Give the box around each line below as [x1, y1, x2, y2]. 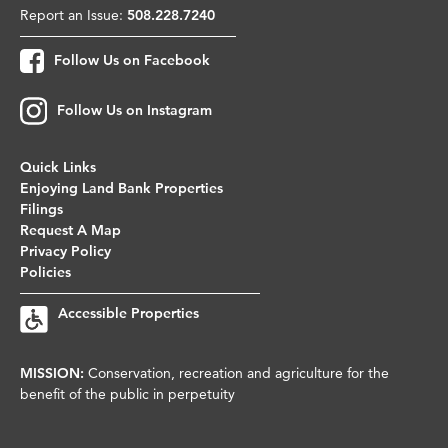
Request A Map [20, 220, 121, 239]
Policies [20, 262, 71, 281]
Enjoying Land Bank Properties [20, 178, 223, 197]
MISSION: [20, 364, 84, 383]
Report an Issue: [20, 5, 127, 24]
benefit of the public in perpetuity [20, 385, 235, 404]
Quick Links [20, 157, 96, 176]
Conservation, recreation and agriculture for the [84, 364, 389, 383]
